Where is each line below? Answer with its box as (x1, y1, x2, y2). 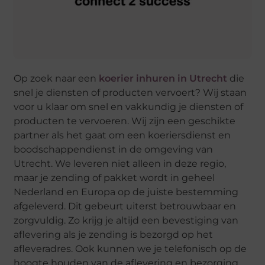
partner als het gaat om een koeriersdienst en (14, 130, 231, 141)
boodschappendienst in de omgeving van (14, 144, 214, 156)
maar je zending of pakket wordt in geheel (14, 172, 215, 184)
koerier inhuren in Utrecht (99, 73, 228, 85)
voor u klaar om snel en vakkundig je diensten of (14, 101, 244, 113)
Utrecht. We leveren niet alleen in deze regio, (14, 158, 227, 170)
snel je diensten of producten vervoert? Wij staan (14, 87, 247, 99)
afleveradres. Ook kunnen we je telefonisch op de (14, 243, 247, 255)
